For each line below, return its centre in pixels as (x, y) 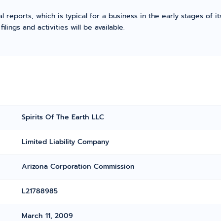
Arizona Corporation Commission (78, 166)
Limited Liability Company (66, 142)
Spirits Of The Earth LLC (63, 117)
